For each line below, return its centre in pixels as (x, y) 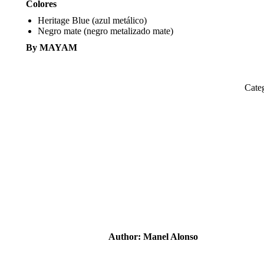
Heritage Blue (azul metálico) (92, 20)
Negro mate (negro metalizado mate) (105, 31)
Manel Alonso (169, 237)
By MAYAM (52, 47)
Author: (125, 237)
